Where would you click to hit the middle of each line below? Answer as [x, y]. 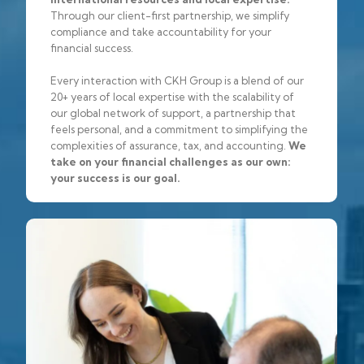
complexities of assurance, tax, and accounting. [169, 145]
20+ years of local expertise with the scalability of [172, 96]
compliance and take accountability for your [161, 31]
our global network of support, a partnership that [173, 113]
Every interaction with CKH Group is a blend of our [177, 80]
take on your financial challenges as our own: [171, 161]
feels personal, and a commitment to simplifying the [179, 129]
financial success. [92, 48]
